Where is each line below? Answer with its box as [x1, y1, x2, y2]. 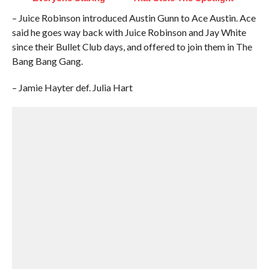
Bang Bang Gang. [11, 55, 83, 67]
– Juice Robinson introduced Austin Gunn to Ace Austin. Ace [11, 12, 256, 23]
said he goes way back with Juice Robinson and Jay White [11, 26, 246, 38]
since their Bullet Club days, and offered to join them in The [11, 41, 252, 52]
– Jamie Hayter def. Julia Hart [11, 82, 133, 93]
